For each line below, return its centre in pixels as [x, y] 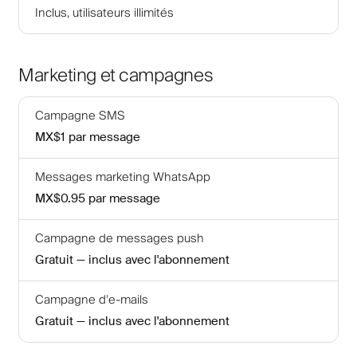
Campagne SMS [80, 116]
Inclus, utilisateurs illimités [104, 13]
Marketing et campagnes [116, 75]
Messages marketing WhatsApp [123, 177]
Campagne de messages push [120, 238]
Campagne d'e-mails [92, 300]
